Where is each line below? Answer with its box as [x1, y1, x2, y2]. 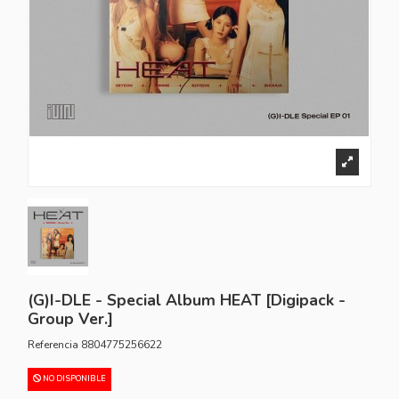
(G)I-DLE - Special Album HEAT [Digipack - [28, 289, 346, 312]
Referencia [28, 337, 79, 352]
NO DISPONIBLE [41, 372, 107, 384]
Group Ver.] [28, 308, 114, 330]
